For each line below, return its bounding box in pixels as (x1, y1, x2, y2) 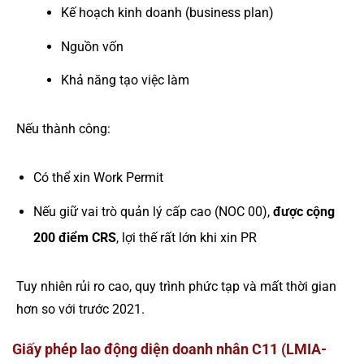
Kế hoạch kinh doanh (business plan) (60, 5, 274, 21)
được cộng (272, 204, 335, 220)
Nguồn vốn (60, 38, 123, 54)
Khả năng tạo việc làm (60, 72, 189, 89)
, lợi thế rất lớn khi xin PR (115, 230, 257, 246)
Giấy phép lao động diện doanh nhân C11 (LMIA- (12, 340, 327, 357)
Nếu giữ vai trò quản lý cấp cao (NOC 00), (32, 204, 273, 220)
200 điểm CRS (32, 230, 116, 246)
